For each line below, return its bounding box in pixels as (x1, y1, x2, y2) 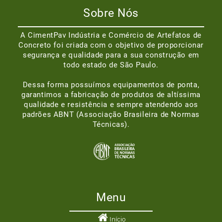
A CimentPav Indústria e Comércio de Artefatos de (20, 31, 202, 40)
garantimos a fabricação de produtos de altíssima (21, 90, 201, 99)
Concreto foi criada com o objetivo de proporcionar (18, 41, 204, 50)
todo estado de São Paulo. (63, 60, 159, 69)
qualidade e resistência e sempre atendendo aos (24, 100, 198, 109)
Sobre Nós (83, 6, 139, 20)
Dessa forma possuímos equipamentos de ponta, (22, 80, 200, 89)
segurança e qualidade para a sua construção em (23, 51, 199, 59)
